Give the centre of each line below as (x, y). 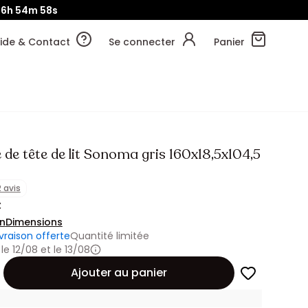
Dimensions (34, 222)
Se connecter (142, 42)
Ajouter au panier (119, 273)
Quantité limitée (109, 236)
